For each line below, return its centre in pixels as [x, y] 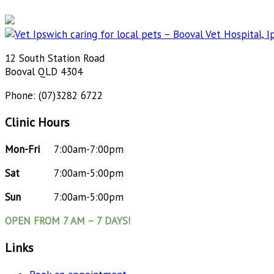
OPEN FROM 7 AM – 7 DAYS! [68, 220]
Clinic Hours [37, 122]
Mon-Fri [22, 149]
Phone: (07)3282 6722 [54, 95]
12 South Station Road [55, 58]
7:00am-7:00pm [89, 149]
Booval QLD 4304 [44, 71]
